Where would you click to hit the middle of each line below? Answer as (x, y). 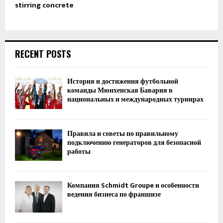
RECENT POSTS (43, 54)
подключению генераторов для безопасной (134, 142)
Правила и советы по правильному (123, 133)
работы (79, 151)
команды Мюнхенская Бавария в (120, 91)
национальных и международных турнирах (135, 100)
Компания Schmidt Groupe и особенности (133, 186)
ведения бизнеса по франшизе (114, 195)
